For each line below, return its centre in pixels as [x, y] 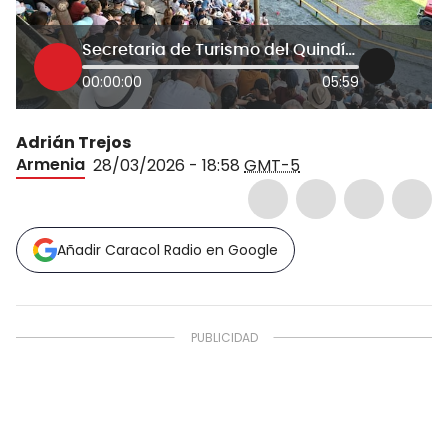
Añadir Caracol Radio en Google [167, 249]
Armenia [50, 164]
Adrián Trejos [73, 142]
